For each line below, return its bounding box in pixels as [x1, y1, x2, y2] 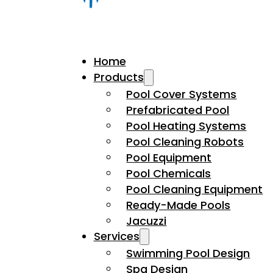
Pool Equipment [126, 149, 212, 165]
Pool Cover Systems [126, 86, 237, 102]
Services [93, 229, 140, 244]
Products [93, 69, 144, 85]
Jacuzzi [126, 213, 167, 229]
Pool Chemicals [126, 165, 211, 181]
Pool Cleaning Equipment [126, 181, 263, 197]
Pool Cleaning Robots [126, 133, 244, 149]
